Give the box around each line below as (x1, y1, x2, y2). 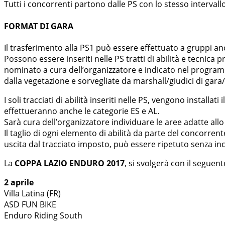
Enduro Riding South (4, 209, 82, 221)
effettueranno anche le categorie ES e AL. (4, 105, 159, 117)
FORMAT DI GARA (4, 20, 73, 32)
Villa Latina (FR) (4, 187, 61, 199)
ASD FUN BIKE (4, 198, 56, 210)
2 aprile (4, 176, 34, 188)
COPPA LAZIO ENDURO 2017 (15, 157, 125, 169)
